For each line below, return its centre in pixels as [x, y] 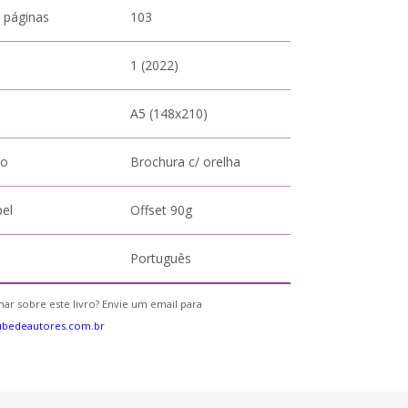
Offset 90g [162, 210]
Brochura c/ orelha [186, 162]
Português [161, 258]
